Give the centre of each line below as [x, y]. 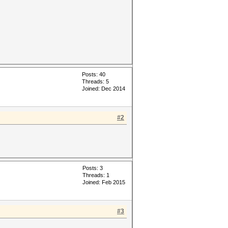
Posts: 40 [94, 74]
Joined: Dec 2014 [104, 89]
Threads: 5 [95, 81]
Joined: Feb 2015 [104, 182]
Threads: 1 [96, 175]
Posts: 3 [93, 168]
